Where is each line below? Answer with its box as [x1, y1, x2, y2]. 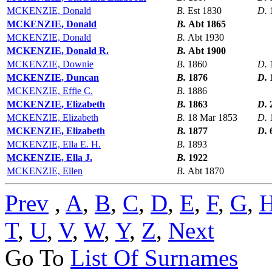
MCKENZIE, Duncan [7, 72, 99, 83]
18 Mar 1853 [188, 112, 237, 123]
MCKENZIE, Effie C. [7, 85, 93, 96]
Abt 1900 [188, 45, 226, 56]
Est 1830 [188, 5, 222, 16]
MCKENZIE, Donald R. [7, 45, 109, 56]
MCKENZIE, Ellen [7, 165, 83, 176]
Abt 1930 [188, 32, 224, 42]
